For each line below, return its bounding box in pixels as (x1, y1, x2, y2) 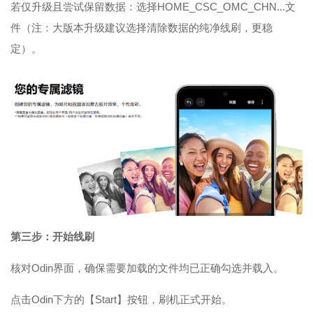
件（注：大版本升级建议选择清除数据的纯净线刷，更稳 (10, 22, 272, 34)
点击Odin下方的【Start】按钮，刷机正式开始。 (10, 293, 232, 305)
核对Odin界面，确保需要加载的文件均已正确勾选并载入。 (10, 262, 284, 274)
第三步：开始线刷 (10, 231, 94, 242)
